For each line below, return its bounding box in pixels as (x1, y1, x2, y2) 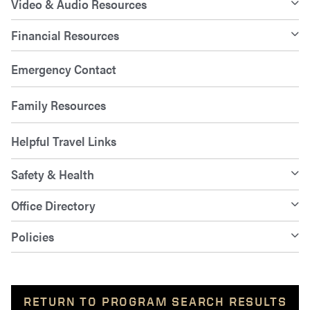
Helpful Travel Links (11, 132, 116, 150)
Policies (11, 228, 54, 246)
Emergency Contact (11, 60, 116, 78)
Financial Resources (11, 26, 119, 44)
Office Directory (11, 197, 95, 215)
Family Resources (11, 96, 106, 114)
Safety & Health (11, 165, 94, 183)
